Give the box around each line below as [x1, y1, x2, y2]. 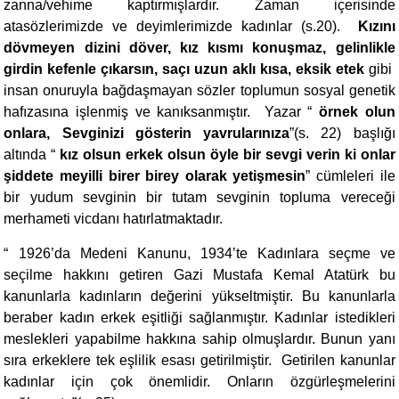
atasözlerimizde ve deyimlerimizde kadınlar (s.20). [4, 19, 358, 34]
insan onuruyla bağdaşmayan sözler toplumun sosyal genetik [4, 83, 395, 98]
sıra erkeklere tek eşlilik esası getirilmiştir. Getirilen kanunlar [4, 353, 395, 368]
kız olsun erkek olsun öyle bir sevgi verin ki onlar [60, 147, 395, 162]
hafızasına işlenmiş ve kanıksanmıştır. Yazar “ [4, 104, 319, 119]
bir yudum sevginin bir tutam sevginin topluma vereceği [4, 190, 395, 205]
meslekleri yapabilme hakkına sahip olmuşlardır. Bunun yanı [4, 331, 395, 346]
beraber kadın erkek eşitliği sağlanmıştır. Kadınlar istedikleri [4, 310, 395, 325]
